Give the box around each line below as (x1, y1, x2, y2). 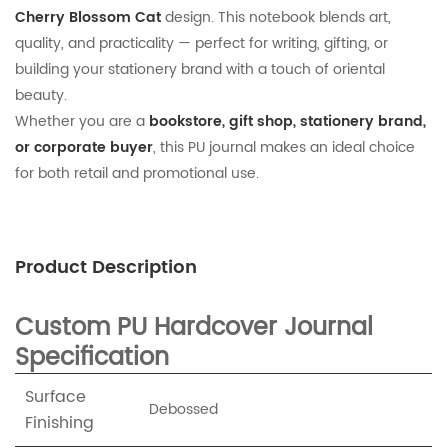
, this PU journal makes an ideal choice (153, 136, 415, 159)
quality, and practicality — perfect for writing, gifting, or (15, 32, 388, 55)
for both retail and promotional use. (15, 162, 259, 185)
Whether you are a (15, 110, 149, 133)
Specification (15, 338, 169, 378)
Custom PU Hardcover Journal (15, 308, 373, 348)
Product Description (15, 253, 197, 282)
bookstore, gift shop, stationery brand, (149, 110, 426, 133)
